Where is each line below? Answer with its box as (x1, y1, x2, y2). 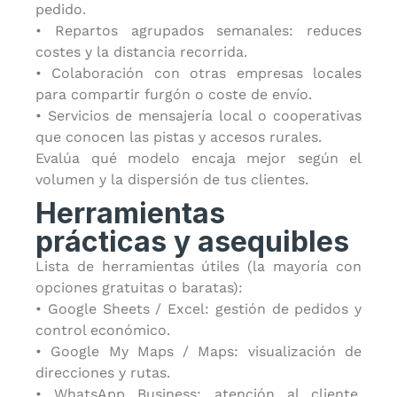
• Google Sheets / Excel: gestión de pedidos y (35, 300, 362, 317)
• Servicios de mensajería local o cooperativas (35, 107, 362, 124)
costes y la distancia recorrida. (35, 43, 247, 60)
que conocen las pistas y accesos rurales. (35, 128, 322, 145)
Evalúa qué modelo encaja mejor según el (35, 150, 362, 167)
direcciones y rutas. (35, 364, 170, 381)
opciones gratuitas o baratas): (35, 279, 243, 296)
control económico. (35, 322, 170, 339)
